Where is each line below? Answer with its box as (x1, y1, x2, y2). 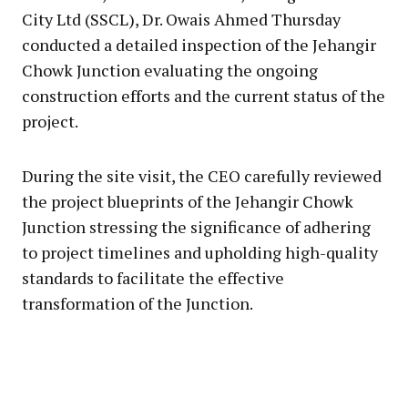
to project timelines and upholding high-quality (22, 240, 378, 263)
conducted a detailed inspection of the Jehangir (22, 33, 376, 56)
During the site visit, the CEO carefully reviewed (22, 164, 382, 187)
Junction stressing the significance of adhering (22, 215, 371, 238)
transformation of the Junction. (22, 291, 253, 314)
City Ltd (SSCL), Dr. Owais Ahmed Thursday (22, 7, 341, 30)
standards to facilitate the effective (22, 266, 284, 289)
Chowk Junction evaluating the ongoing (22, 58, 318, 81)
